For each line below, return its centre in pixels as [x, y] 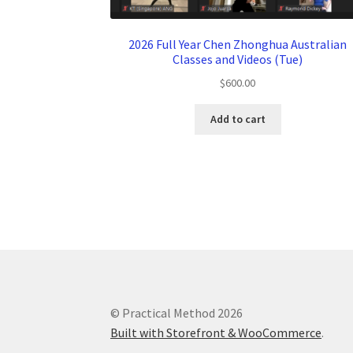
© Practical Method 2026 [177, 313]
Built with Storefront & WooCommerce [216, 333]
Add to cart [238, 119]
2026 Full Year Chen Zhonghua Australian [238, 44]
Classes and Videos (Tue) [238, 59]
